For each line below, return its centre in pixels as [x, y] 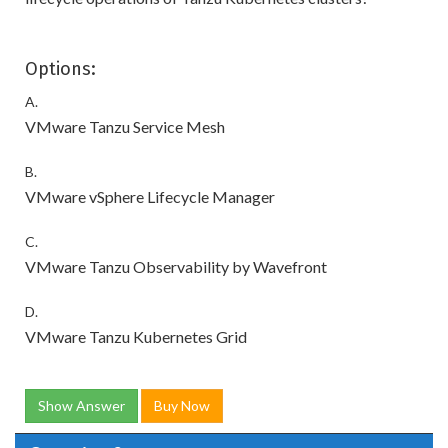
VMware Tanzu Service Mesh [125, 126]
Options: [60, 69]
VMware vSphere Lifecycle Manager [150, 196]
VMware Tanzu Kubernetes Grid [136, 336]
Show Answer [81, 405]
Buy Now [182, 405]
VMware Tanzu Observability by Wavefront [176, 266]
